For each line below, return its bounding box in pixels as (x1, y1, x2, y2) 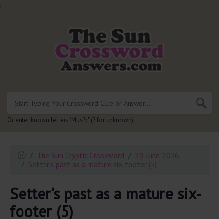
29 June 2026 (135, 150, 180, 160)
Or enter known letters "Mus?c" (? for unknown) (7, 115, 133, 124)
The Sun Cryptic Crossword (37, 150, 125, 160)
